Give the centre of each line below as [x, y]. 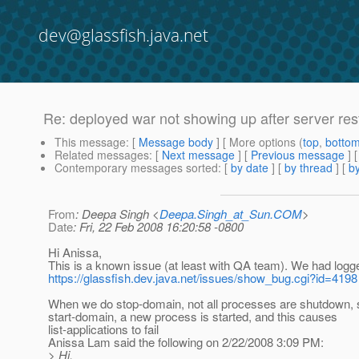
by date [250, 168]
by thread [309, 168]
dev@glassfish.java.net [123, 35]
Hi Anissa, [75, 252]
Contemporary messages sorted [136, 168]
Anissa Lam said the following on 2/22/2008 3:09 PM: [186, 342]
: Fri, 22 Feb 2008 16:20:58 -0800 [158, 227]
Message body [176, 142]
